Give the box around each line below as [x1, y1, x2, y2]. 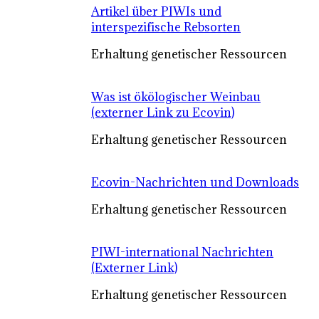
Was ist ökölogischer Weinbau [91, 89, 261, 105]
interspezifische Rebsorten [91, 19, 241, 35]
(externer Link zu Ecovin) [91, 105, 234, 120]
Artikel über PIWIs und [91, 4, 221, 19]
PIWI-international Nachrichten [91, 244, 273, 260]
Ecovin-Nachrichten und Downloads [91, 174, 299, 190]
